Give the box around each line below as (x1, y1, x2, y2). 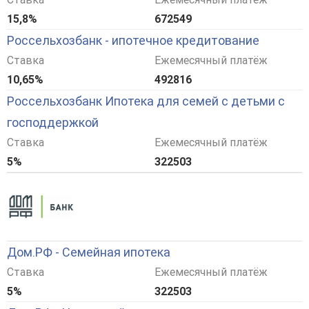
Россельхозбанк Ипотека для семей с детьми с (7, 94, 285, 109)
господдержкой (7, 115, 99, 130)
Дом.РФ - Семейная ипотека (7, 245, 170, 260)
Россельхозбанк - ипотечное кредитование (7, 33, 259, 48)
